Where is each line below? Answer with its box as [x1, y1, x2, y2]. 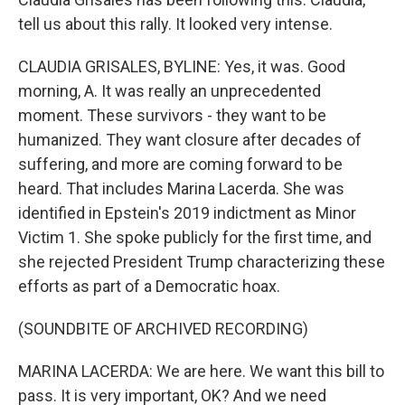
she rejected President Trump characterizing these [18, 252, 385, 271]
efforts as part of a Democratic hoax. [18, 277, 280, 296]
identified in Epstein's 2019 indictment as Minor [18, 203, 356, 222]
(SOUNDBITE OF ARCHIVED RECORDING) [18, 319, 308, 338]
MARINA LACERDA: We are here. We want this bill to [18, 362, 384, 381]
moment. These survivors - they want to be [18, 106, 326, 125]
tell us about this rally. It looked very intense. [18, 14, 333, 33]
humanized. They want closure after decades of [18, 130, 362, 149]
